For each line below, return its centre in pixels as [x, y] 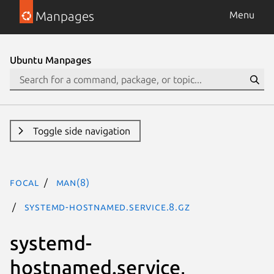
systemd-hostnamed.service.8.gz [107, 207]
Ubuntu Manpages [50, 60]
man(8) [73, 182]
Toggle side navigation [81, 131]
